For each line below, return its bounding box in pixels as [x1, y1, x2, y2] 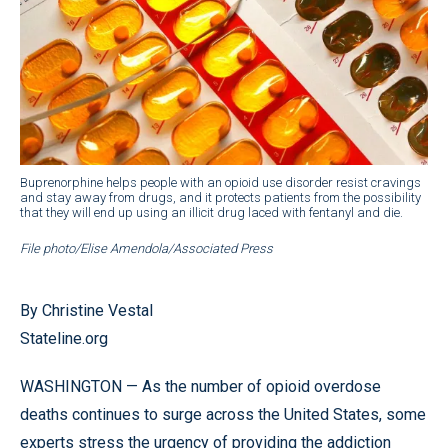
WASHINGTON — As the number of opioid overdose [20, 376, 381, 396]
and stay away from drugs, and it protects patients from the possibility [20, 189, 421, 205]
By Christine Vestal [20, 300, 153, 320]
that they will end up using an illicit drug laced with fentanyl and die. [20, 204, 403, 220]
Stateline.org [20, 328, 108, 348]
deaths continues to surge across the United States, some [20, 404, 426, 424]
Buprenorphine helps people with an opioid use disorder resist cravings [20, 174, 421, 190]
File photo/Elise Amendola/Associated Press [20, 240, 273, 256]
